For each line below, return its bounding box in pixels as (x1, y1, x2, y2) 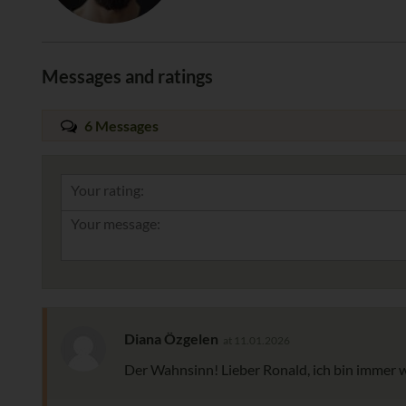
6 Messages (82, 117, 159, 135)
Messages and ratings (42, 65, 213, 88)
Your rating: (71, 181, 144, 199)
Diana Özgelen (124, 330, 218, 348)
